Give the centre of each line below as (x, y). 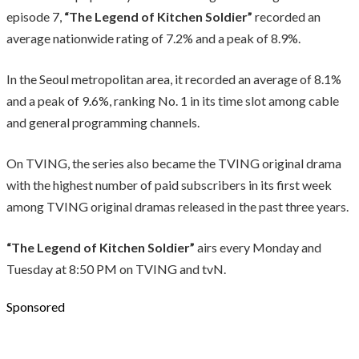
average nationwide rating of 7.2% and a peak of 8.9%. (153, 38)
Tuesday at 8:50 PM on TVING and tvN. (116, 268)
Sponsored (36, 306)
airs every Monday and (258, 247)
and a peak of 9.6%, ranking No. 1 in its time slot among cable (173, 100)
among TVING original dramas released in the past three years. (177, 206)
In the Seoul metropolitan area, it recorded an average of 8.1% (174, 79)
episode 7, (35, 16)
